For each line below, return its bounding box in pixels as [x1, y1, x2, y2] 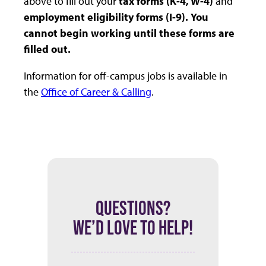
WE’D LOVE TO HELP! [73, 216, 193, 239]
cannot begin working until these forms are [24, 26, 235, 40]
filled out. [24, 42, 71, 56]
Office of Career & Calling [41, 85, 151, 99]
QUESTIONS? [96, 197, 170, 220]
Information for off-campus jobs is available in [24, 69, 227, 83]
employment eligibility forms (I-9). [24, 10, 188, 24]
